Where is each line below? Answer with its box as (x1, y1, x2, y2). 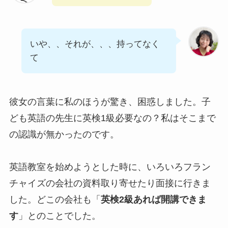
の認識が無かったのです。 (9, 129, 119, 139)
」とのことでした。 (18, 210, 101, 221)
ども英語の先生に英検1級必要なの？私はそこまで (9, 112, 216, 123)
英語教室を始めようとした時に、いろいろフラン (9, 161, 211, 172)
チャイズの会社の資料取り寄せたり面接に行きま (9, 178, 211, 188)
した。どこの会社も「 (9, 194, 101, 205)
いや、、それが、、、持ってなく (30, 39, 160, 49)
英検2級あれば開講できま (100, 194, 207, 205)
